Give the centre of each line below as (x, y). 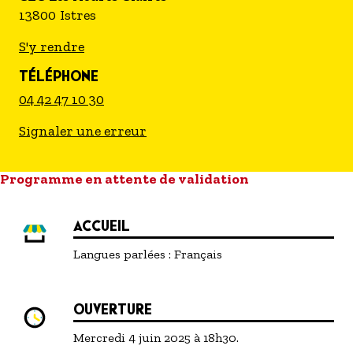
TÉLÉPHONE (59, 76)
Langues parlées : (123, 254)
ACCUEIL (102, 226)
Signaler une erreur (83, 131)
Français (199, 254)
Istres (78, 15)
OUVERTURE (113, 309)
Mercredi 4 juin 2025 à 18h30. (156, 338)
